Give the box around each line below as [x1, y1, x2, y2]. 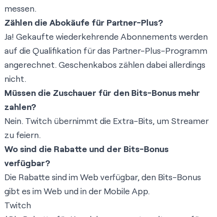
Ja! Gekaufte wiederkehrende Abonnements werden [4, 31, 208, 42]
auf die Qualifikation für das [4, 45, 112, 56]
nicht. [4, 73, 28, 84]
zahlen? [4, 101, 36, 112]
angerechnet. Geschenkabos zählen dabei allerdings [4, 59, 205, 70]
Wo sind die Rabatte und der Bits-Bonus [4, 143, 169, 155]
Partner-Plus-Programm [112, 45, 207, 56]
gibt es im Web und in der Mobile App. [4, 186, 150, 197]
